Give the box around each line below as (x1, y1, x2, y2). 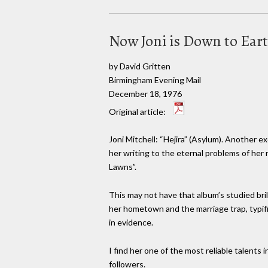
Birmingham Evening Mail (109, 74, 201, 85)
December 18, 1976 (109, 88, 182, 99)
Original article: (109, 106, 167, 117)
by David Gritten (109, 60, 170, 71)
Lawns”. (109, 162, 136, 172)
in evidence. (109, 217, 153, 228)
